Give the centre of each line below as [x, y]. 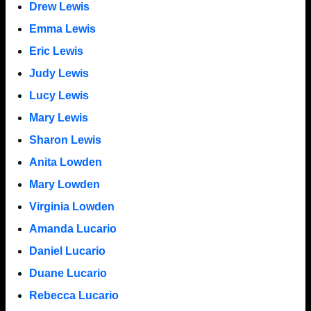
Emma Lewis [62, 28]
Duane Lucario [68, 273]
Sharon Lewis [65, 140]
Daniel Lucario [67, 251]
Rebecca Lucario [74, 295]
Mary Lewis [58, 117]
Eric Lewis [56, 51]
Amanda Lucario [73, 228]
